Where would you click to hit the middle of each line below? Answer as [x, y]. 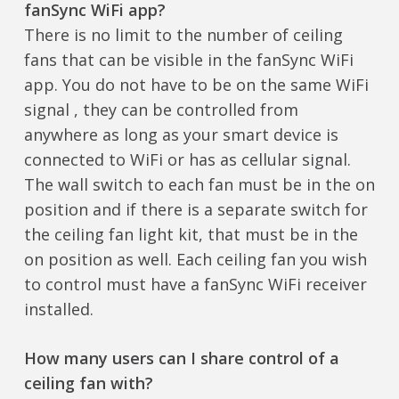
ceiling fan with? [88, 383]
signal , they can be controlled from [161, 110]
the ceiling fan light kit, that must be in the [191, 235]
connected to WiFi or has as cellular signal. [187, 160]
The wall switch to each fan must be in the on [199, 185]
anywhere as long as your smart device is [181, 135]
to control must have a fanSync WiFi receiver [195, 285]
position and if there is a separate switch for [195, 210]
